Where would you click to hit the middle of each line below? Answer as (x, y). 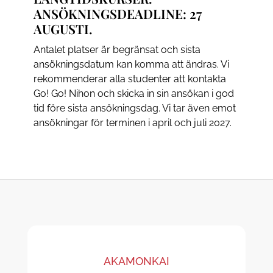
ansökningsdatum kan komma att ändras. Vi (131, 64)
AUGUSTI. (63, 28)
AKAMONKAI (136, 261)
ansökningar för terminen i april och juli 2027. (132, 122)
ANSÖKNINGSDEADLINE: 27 (117, 13)
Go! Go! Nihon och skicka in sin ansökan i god (133, 93)
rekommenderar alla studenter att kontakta (129, 79)
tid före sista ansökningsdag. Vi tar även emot (134, 108)
